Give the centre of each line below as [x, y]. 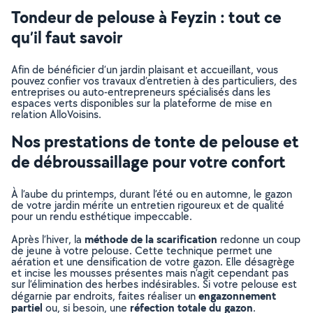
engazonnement [237, 296]
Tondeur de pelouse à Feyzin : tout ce [146, 17]
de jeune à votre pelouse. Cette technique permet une [142, 250]
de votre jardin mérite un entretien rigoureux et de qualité [148, 205]
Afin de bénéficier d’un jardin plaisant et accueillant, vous [145, 70]
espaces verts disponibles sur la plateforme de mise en [141, 103]
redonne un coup [259, 239]
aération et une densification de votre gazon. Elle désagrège [153, 262]
